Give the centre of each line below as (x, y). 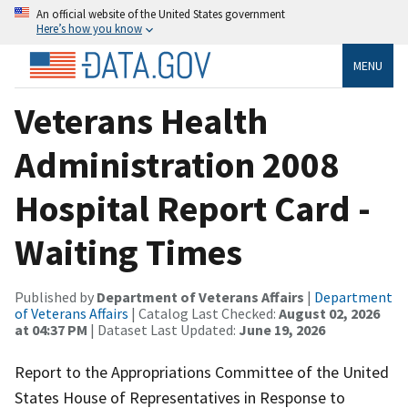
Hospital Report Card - (193, 208)
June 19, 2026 (282, 329)
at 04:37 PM (51, 329)
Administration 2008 (177, 164)
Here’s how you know (89, 28)
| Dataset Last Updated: (163, 329)
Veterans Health (141, 121)
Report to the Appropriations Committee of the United (202, 372)
